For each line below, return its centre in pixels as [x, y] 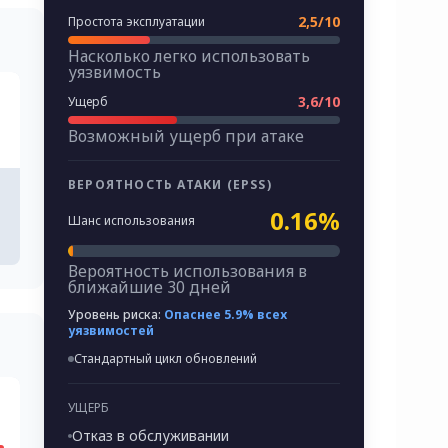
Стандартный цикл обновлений [165, 359]
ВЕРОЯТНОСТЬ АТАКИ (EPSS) [170, 185]
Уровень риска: [116, 315]
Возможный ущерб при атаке [186, 136]
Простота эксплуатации [136, 22]
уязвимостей [111, 331]
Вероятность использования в [187, 271]
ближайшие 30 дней [149, 287]
